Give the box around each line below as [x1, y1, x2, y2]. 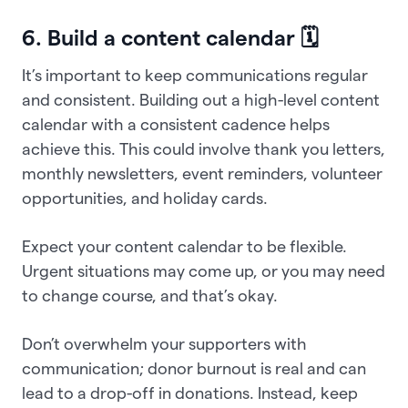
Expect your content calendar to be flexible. [22, 238, 347, 256]
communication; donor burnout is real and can [22, 360, 366, 378]
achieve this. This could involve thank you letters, [22, 140, 385, 158]
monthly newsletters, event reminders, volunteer [22, 165, 382, 183]
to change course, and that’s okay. [22, 287, 281, 305]
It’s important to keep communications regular [22, 66, 368, 85]
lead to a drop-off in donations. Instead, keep [22, 384, 358, 403]
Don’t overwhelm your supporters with [22, 335, 307, 353]
